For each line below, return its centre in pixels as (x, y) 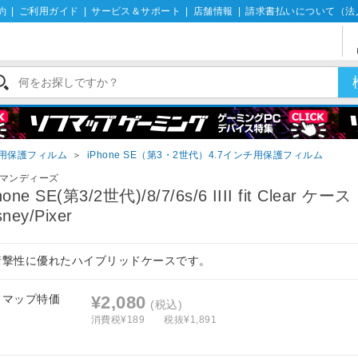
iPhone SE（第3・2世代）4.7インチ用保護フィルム (205, 155)
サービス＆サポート (136, 12)
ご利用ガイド (49, 12)
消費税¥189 (118, 319)
